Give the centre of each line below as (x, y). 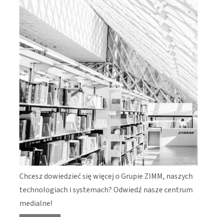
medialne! (36, 203)
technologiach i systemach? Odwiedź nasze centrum (106, 190)
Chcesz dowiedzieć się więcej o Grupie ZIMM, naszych (106, 176)
